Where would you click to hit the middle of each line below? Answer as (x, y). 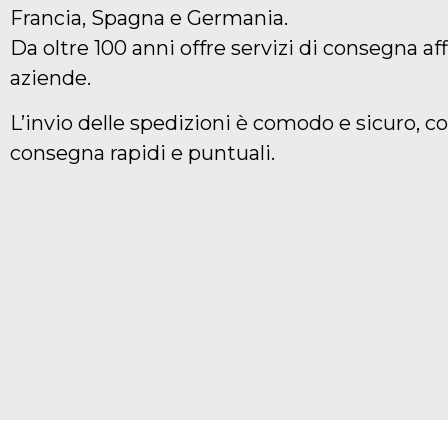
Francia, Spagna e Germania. (149, 18)
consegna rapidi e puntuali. (142, 152)
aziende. (50, 78)
